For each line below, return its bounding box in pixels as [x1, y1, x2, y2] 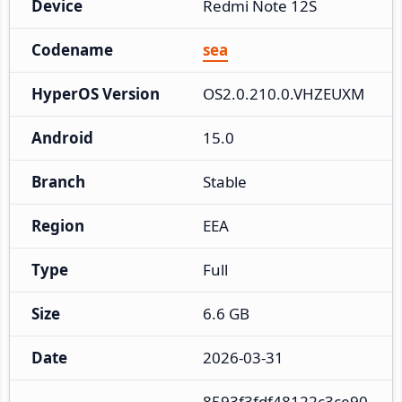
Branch [31, 170, 85, 192]
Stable [203, 170, 247, 192]
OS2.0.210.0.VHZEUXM [203, 83, 364, 104]
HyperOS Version [31, 83, 160, 104]
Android [31, 127, 93, 148]
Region [31, 214, 84, 236]
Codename [31, 39, 113, 60]
